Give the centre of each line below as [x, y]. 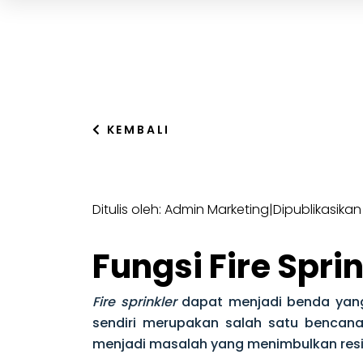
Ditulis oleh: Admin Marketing [181, 209]
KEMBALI [136, 130]
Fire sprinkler [135, 302]
